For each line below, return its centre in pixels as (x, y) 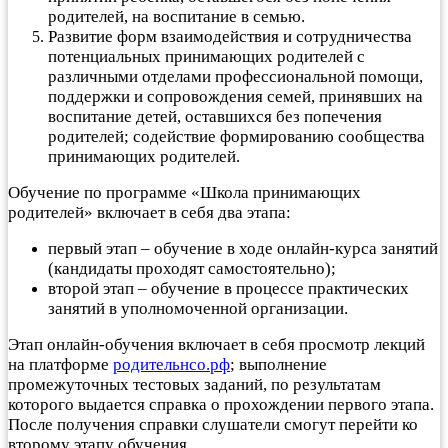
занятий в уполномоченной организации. (198, 308)
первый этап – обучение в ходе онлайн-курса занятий (243, 248)
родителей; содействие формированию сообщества (236, 136)
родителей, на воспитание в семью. (176, 16)
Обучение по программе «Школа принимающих (184, 192)
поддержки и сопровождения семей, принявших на (235, 96)
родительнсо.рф (171, 364)
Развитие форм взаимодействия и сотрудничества (230, 36)
